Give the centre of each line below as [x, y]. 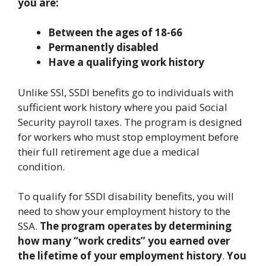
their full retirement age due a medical [109, 151]
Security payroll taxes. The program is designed [130, 122]
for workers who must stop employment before [128, 137]
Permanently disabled [103, 47]
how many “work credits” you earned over [124, 241]
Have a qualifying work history [126, 62]
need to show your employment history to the [124, 211]
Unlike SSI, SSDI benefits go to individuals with [126, 92]
